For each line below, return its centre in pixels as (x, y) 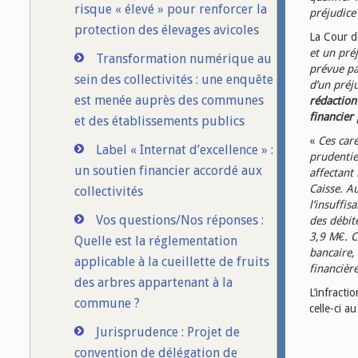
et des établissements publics (159, 121)
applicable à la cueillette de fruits (172, 262)
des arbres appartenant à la (153, 282)
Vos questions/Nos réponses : (180, 220)
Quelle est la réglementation (156, 241)
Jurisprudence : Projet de (168, 332)
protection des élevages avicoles (167, 30)
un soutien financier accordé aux (168, 171)
